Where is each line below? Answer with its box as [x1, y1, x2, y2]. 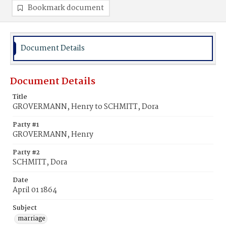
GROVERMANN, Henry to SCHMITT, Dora [13, 101, 158, 113]
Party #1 [13, 120, 39, 130]
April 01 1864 [13, 184, 57, 196]
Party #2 [13, 147, 40, 158]
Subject [13, 203, 37, 213]
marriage [18, 213, 45, 224]
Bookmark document [28, 2, 104, 14]
